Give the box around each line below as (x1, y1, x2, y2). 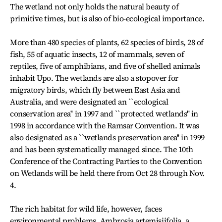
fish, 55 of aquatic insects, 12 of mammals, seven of (10, 49, 184, 59)
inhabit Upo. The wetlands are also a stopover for (10, 72, 178, 83)
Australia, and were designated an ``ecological (10, 96, 168, 107)
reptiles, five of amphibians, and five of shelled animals (10, 60, 200, 71)
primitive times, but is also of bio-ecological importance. (10, 13, 205, 24)
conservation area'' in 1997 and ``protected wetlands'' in (10, 108, 198, 119)
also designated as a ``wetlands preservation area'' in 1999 (10, 132, 205, 143)
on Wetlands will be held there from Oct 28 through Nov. (10, 167, 205, 178)
